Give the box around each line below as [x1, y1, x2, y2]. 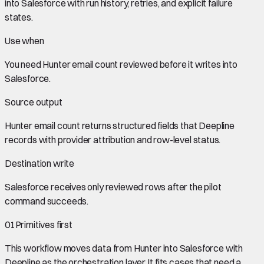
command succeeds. [5, 194, 89, 207]
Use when [5, 34, 44, 47]
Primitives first [15, 218, 72, 230]
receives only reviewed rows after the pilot [49, 180, 222, 193]
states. [5, 11, 33, 23]
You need [5, 58, 43, 70]
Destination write [5, 157, 75, 169]
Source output [5, 95, 62, 108]
